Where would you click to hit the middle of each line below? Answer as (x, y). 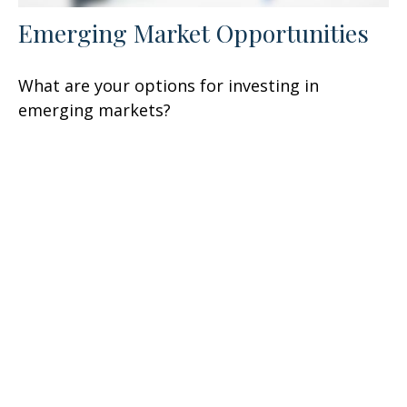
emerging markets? (94, 110)
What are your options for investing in (169, 86)
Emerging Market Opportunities (194, 33)
